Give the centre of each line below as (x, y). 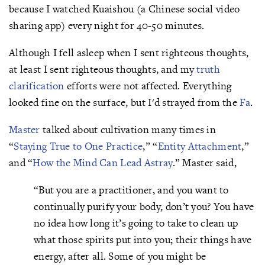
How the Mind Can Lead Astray (103, 162)
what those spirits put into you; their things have (143, 239)
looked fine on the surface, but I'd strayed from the (125, 102)
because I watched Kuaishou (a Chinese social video (125, 9)
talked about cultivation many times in (128, 129)
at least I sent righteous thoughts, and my (103, 69)
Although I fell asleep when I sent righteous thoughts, (129, 52)
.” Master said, (204, 162)
